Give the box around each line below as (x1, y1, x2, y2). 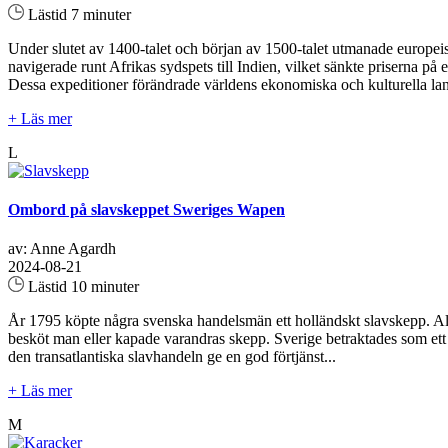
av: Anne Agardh (8, 240, 116, 258)
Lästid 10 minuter (24, 278, 139, 296)
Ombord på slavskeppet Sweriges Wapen (8, 201, 285, 219)
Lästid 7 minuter (24, 5, 131, 23)
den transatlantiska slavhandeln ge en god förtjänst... (8, 348, 336, 366)
